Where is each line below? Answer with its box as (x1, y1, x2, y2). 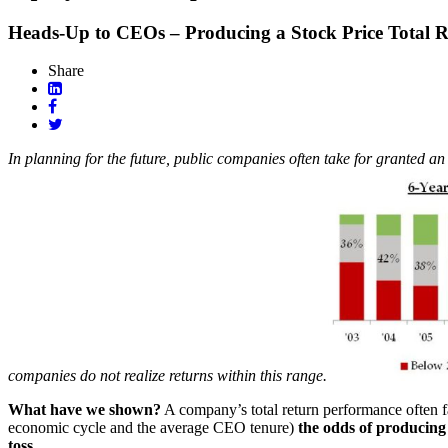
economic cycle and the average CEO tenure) (8, 419, 294, 437)
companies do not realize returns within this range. (8, 367, 327, 385)
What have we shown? (8, 401, 161, 419)
